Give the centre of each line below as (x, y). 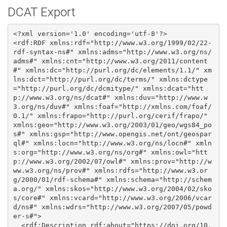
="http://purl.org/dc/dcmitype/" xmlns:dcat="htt (108, 88)
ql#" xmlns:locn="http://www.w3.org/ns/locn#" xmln (112, 143)
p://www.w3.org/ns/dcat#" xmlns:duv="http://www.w (110, 97)
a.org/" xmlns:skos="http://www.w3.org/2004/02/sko (112, 188)
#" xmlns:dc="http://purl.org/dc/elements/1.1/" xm (112, 70)
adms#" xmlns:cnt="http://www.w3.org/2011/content (110, 61)
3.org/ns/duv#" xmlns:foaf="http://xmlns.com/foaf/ (112, 106)
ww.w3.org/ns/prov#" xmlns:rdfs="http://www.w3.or (110, 170)
